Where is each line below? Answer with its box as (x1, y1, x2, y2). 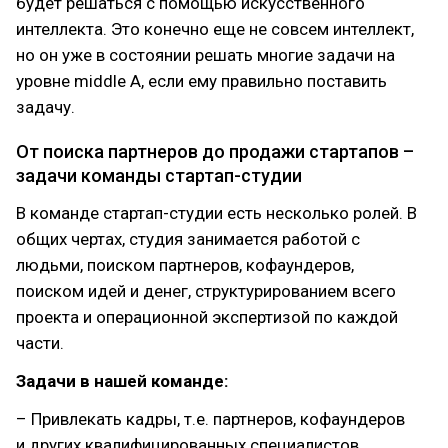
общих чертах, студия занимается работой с (16, 229, 360, 249)
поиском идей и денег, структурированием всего (16, 281, 396, 301)
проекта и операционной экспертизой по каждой (16, 307, 398, 327)
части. (16, 333, 64, 353)
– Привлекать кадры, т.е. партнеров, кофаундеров (16, 409, 405, 429)
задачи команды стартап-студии (16, 165, 302, 186)
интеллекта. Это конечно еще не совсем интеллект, (16, 19, 414, 39)
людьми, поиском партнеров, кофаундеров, (16, 255, 354, 275)
